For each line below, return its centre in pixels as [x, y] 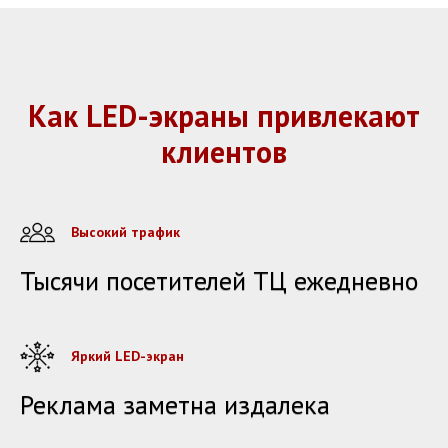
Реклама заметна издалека [175, 405]
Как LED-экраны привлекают [224, 116]
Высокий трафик [125, 232]
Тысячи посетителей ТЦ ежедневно [219, 281]
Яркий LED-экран [127, 356]
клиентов [224, 152]
